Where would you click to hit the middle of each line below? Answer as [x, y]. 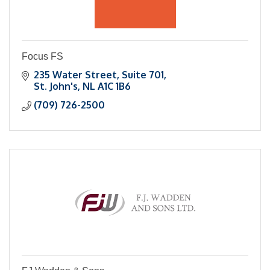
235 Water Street [75, 75]
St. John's [56, 86]
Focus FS [42, 57]
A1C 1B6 [114, 86]
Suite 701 [143, 75]
